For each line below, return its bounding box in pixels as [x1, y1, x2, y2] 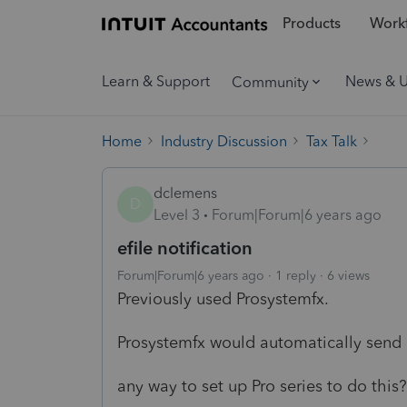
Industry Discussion [161, 132, 287, 150]
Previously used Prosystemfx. [117, 288, 333, 309]
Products [282, 15, 341, 33]
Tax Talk [306, 132, 357, 150]
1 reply [275, 267, 316, 283]
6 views [327, 267, 370, 283]
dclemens [154, 184, 217, 202]
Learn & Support [102, 73, 210, 90]
